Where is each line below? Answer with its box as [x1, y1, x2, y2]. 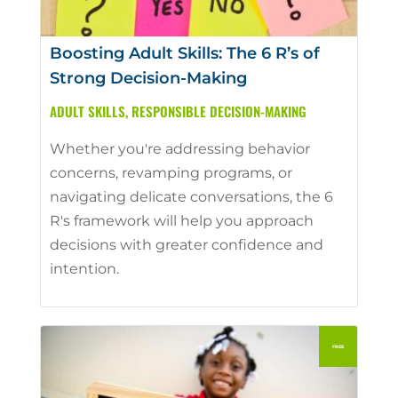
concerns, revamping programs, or [49, 163, 292, 181]
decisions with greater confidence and [49, 235, 323, 253]
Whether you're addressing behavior [49, 139, 310, 157]
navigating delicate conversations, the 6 [49, 187, 333, 205]
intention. [49, 259, 119, 277]
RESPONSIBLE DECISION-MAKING [131, 100, 306, 121]
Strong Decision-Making [49, 68, 247, 88]
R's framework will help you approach [49, 211, 314, 229]
